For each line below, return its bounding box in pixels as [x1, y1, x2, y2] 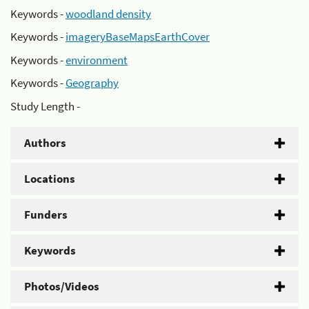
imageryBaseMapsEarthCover [66, 29, 210, 44]
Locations [24, 170, 75, 186]
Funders [24, 206, 68, 222]
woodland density [66, 6, 151, 21]
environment [66, 52, 128, 68]
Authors [24, 134, 66, 150]
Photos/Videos [24, 278, 99, 294]
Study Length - [10, 98, 80, 114]
